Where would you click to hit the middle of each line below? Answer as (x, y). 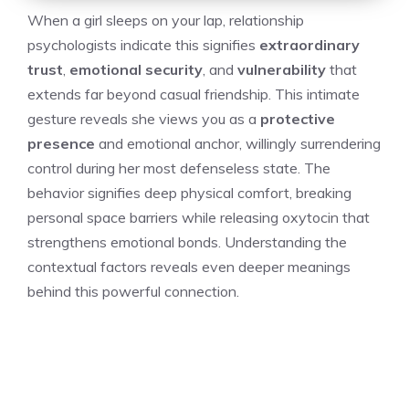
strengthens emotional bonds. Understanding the (187, 241)
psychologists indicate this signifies (143, 44)
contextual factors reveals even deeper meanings (189, 266)
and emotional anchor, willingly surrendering (238, 143)
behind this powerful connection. (133, 291)
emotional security (136, 69)
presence (61, 143)
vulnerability (282, 69)
